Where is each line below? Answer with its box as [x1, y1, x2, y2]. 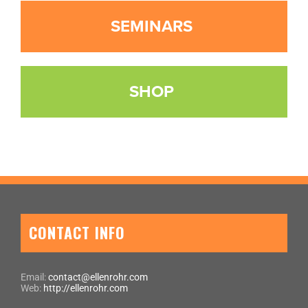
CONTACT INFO [28, 221, 125, 244]
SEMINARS [110, 16, 192, 36]
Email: [21, 271, 48, 283]
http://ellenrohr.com [43, 282, 128, 294]
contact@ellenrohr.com [48, 271, 148, 283]
